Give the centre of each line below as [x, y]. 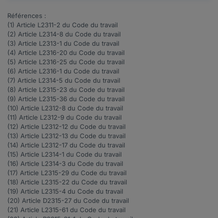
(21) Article [24, 210]
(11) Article [24, 118]
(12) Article [24, 127]
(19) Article [24, 191]
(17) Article [24, 173]
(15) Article [23, 154]
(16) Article [24, 164]
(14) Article [24, 145]
